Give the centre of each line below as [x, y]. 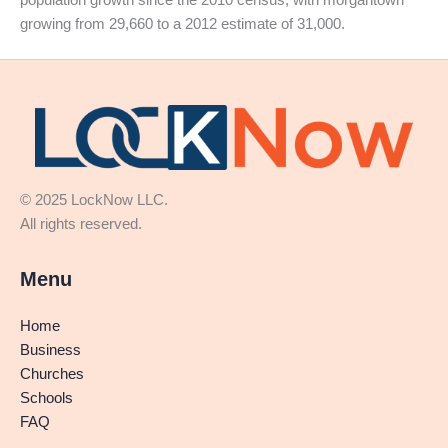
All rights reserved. [93, 223]
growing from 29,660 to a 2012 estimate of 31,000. [182, 23]
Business [50, 350]
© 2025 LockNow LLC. [162, 199]
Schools [46, 398]
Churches [52, 374]
